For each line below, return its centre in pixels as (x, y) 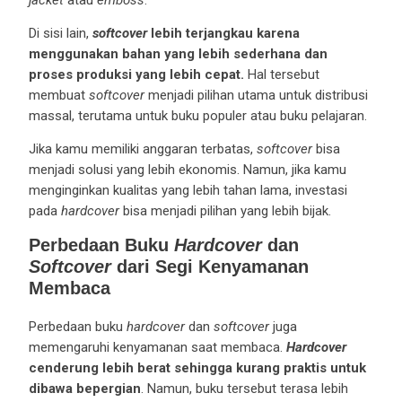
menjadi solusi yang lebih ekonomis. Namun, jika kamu (187, 169)
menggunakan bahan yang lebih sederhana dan (178, 53)
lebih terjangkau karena (223, 33)
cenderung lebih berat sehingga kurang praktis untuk (197, 367)
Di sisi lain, (60, 33)
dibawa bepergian (84, 388)
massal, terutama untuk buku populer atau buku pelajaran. (197, 115)
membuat (58, 95)
